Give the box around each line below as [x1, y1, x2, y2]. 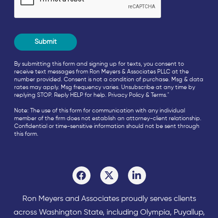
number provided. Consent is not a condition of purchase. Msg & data [14, 77, 203, 83]
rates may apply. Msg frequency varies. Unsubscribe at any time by [14, 85, 195, 91]
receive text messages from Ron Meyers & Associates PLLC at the [14, 69, 189, 75]
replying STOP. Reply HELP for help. [14, 92, 108, 99]
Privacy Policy [108, 92, 144, 99]
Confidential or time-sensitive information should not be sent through [14, 124, 200, 130]
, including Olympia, [102, 209, 174, 217]
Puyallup [173, 209, 203, 217]
